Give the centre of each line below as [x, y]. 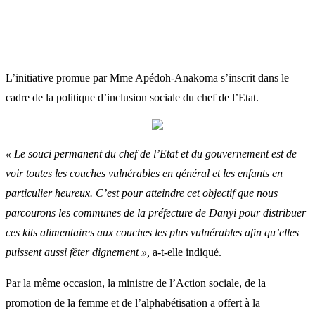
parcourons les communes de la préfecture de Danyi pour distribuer [156, 212]
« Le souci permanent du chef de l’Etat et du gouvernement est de [151, 153]
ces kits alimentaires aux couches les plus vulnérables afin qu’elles [152, 232]
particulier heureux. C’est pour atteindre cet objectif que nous [142, 193]
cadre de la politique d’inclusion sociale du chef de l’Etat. [132, 97]
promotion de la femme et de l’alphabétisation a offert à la [133, 302]
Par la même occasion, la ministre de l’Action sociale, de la [136, 283]
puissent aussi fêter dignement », [78, 252]
